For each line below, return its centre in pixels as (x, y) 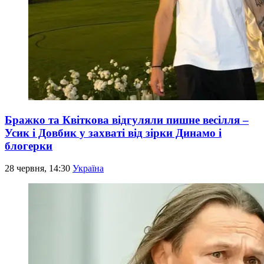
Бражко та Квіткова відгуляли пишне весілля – (127, 120)
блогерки (29, 146)
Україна (88, 169)
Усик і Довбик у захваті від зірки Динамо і (113, 133)
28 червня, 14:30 (39, 169)
